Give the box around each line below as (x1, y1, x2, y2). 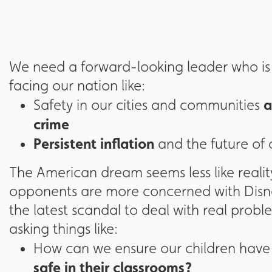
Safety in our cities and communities (33, 97, 260, 114)
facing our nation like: (9, 77, 145, 94)
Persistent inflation (33, 135, 154, 152)
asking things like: (9, 220, 118, 237)
